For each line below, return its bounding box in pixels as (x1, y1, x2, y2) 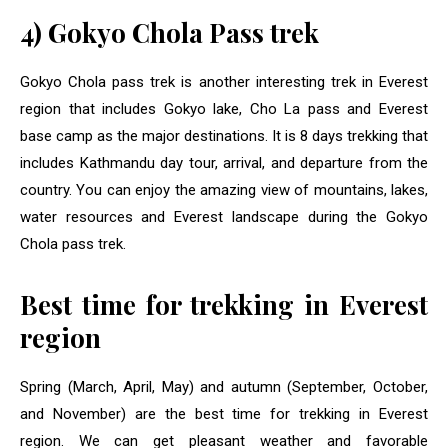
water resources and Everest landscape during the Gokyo (20, 208, 428, 227)
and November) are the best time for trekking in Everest (20, 405, 428, 424)
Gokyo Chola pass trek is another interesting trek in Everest (20, 73, 428, 92)
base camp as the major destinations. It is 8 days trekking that (20, 127, 428, 146)
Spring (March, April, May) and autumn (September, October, (20, 378, 428, 397)
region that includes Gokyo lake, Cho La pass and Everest (20, 100, 428, 119)
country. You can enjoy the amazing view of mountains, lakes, (20, 181, 428, 200)
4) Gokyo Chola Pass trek (20, 15, 319, 51)
